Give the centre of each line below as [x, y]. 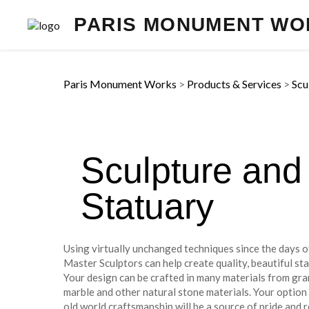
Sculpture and [191, 170]
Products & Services [234, 84]
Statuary [147, 206]
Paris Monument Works [120, 84]
